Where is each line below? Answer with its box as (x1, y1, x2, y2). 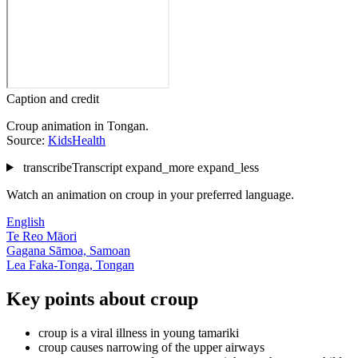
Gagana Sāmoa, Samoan (6, 243, 130, 257)
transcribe (22, 160, 72, 174)
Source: (6, 133, 48, 147)
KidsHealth (48, 133, 105, 147)
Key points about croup (6, 288, 198, 309)
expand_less (197, 160, 259, 174)
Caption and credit (6, 91, 99, 105)
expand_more (125, 160, 194, 174)
